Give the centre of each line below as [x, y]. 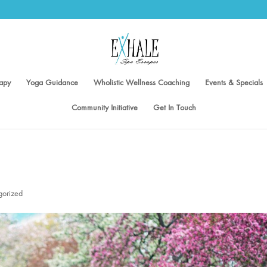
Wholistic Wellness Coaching [142, 83]
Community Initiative [104, 108]
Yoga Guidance [52, 83]
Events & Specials [234, 83]
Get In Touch [174, 108]
